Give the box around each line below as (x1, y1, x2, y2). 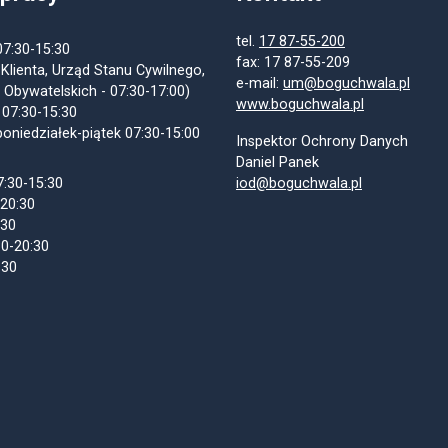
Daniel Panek (236, 154, 319, 172)
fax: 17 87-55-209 (236, 54, 350, 72)
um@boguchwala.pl (283, 75, 410, 93)
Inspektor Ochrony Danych (236, 133, 408, 151)
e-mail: (236, 75, 283, 93)
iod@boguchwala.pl (236, 175, 362, 193)
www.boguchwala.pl (236, 96, 364, 114)
